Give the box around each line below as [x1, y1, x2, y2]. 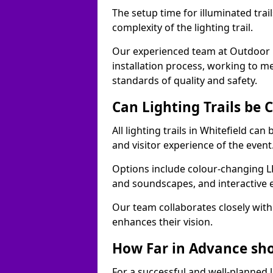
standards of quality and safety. [112, 74, 257, 87]
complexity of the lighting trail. [112, 21, 258, 34]
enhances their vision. [112, 215, 213, 229]
